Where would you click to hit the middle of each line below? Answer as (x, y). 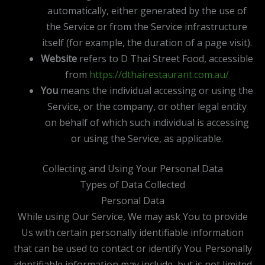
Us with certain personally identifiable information (132, 232)
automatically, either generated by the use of (147, 10)
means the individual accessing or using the (155, 90)
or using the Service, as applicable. (147, 138)
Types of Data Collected (132, 184)
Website (59, 58)
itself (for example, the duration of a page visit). (147, 42)
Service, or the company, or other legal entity (147, 106)
